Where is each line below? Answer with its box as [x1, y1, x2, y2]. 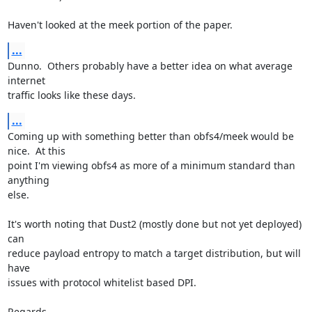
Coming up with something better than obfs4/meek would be [7, 130, 294, 143]
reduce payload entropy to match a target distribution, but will [7, 247, 301, 260]
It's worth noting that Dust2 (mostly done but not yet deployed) [7, 217, 302, 231]
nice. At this [7, 144, 65, 157]
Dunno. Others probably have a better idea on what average [7, 59, 292, 72]
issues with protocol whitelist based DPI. [7, 276, 196, 289]
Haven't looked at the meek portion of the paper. [7, 18, 233, 31]
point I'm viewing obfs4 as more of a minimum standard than [7, 159, 295, 172]
